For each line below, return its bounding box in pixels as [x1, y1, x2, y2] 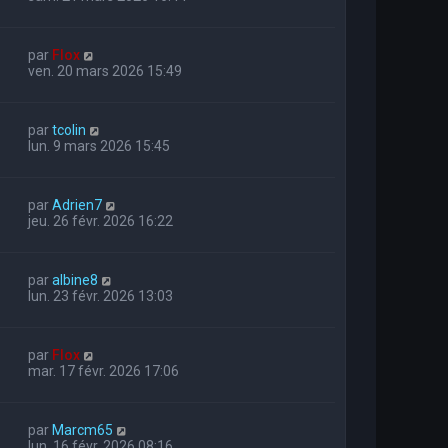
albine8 [52, 271, 98, 288]
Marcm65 [52, 421, 113, 438]
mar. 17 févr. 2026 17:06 [28, 362, 179, 379]
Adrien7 [52, 196, 102, 213]
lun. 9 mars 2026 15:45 [28, 137, 170, 154]
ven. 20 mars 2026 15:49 [28, 62, 182, 79]
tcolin [52, 121, 86, 138]
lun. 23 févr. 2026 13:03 [28, 287, 173, 304]
